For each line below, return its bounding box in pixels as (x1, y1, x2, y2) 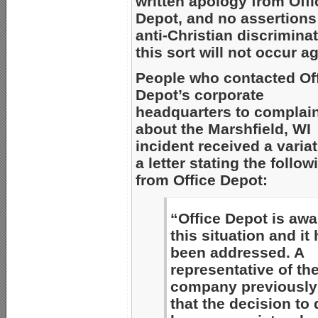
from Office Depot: (136, 172, 268, 189)
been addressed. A (170, 244, 304, 261)
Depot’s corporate (136, 87, 264, 104)
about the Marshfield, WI (136, 121, 311, 138)
